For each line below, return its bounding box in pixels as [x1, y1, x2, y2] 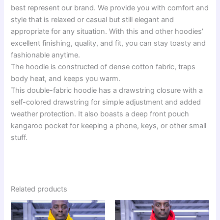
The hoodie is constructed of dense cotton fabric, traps [11, 62, 196, 71]
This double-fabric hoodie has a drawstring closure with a [11, 85, 203, 95]
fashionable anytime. [11, 50, 81, 59]
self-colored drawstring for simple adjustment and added [11, 97, 201, 107]
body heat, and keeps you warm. [11, 74, 121, 83]
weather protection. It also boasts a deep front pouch [11, 109, 190, 118]
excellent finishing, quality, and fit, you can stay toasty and [11, 38, 206, 48]
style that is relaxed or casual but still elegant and [11, 15, 174, 24]
